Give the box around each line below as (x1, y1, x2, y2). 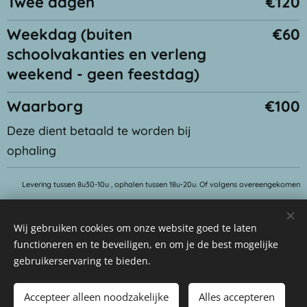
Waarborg (7, 97, 83, 116)
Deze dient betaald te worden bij (7, 123, 191, 138)
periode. (272, 199, 300, 209)
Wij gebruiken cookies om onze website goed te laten (14, 221, 257, 234)
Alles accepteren (199, 290, 275, 304)
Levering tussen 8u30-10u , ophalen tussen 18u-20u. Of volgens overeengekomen (22, 180, 300, 189)
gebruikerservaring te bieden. (14, 254, 151, 267)
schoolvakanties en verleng (7, 45, 206, 64)
